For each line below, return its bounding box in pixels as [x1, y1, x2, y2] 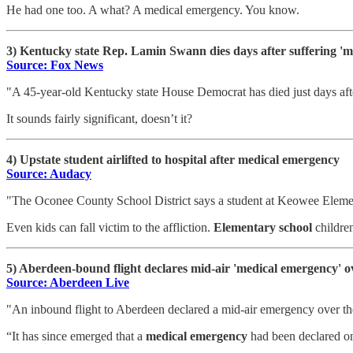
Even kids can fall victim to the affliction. [6, 220, 214, 234]
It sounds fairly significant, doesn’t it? [6, 111, 192, 125]
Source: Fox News [6, 58, 103, 72]
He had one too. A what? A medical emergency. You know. [6, 2, 299, 17]
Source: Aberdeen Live [6, 275, 129, 289]
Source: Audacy [6, 166, 91, 180]
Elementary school [214, 220, 315, 234]
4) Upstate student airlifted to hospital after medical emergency [6, 152, 340, 166]
